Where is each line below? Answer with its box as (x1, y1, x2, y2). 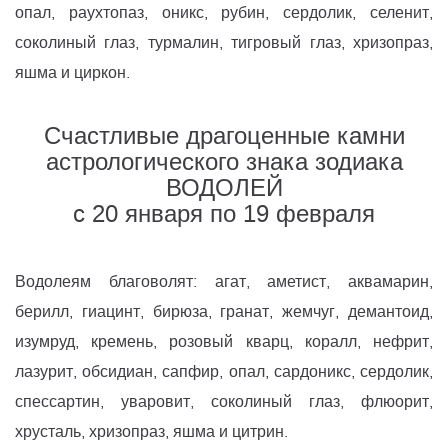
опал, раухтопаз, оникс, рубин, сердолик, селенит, (15, 2, 433, 24)
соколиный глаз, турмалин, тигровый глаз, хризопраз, (15, 32, 433, 54)
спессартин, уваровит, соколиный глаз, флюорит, (15, 391, 433, 413)
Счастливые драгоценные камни (43, 120, 405, 153)
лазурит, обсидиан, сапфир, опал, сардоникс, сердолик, (15, 361, 433, 383)
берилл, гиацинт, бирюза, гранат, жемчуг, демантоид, (15, 301, 433, 323)
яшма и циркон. (15, 62, 130, 84)
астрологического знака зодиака (45, 146, 403, 179)
